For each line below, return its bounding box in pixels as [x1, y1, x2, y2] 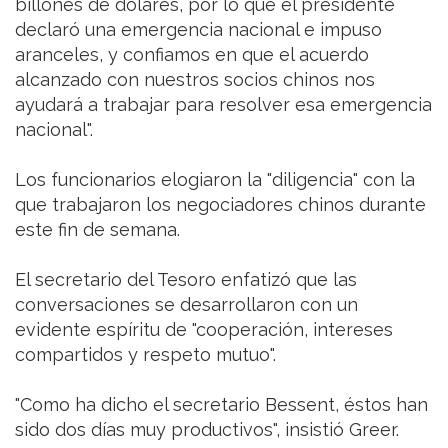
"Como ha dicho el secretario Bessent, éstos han [15, 393, 428, 415]
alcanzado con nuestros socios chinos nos [15, 68, 375, 90]
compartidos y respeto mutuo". [15, 343, 281, 365]
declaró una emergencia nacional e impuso [15, 18, 382, 40]
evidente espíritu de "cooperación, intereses [15, 318, 393, 340]
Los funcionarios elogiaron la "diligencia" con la [15, 168, 415, 190]
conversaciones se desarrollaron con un [15, 293, 358, 315]
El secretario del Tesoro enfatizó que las [15, 268, 357, 290]
